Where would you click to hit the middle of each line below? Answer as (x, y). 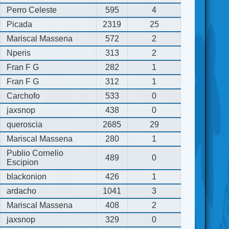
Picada (20, 24)
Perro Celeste (32, 10)
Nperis (19, 53)
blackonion (27, 176)
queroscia (25, 124)
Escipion (23, 162)
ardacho (22, 191)
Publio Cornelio (35, 153)
